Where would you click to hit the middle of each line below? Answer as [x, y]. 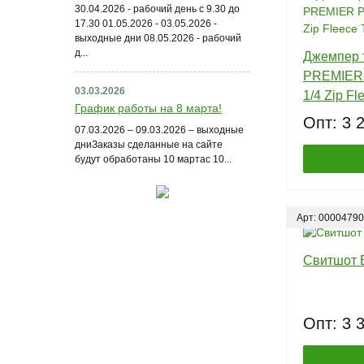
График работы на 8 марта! [148, 108]
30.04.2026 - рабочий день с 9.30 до [157, 9]
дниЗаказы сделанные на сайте [149, 144]
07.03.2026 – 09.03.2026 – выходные [159, 130]
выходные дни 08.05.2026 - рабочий [158, 38]
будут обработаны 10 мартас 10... [153, 159]
